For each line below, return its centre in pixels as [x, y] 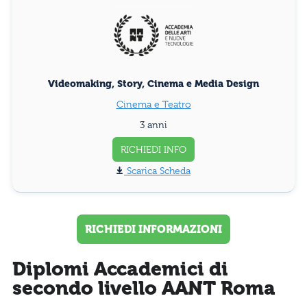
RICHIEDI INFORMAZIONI [153, 229]
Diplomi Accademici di [120, 269]
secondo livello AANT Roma [144, 288]
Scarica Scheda [159, 170]
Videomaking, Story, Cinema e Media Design [153, 83]
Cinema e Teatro [153, 104]
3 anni [153, 124]
